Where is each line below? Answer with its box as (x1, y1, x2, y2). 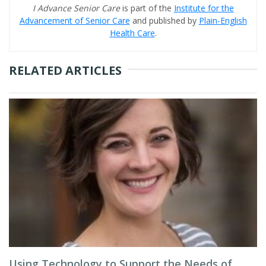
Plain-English (198, 15, 247, 26)
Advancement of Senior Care (19, 15, 130, 26)
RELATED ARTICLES (9, 62, 122, 78)
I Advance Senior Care (32, 2, 122, 14)
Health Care (109, 27, 155, 39)
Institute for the (173, 2, 234, 14)
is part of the (122, 2, 174, 14)
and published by (129, 15, 199, 26)
